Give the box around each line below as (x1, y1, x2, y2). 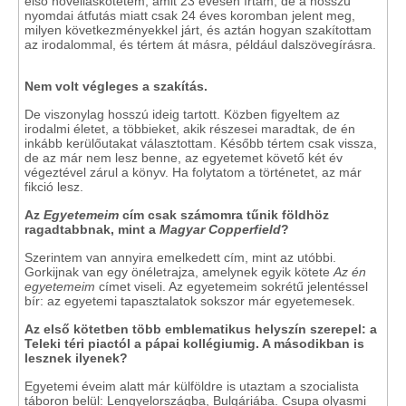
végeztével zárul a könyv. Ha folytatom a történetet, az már (24, 165, 362, 179)
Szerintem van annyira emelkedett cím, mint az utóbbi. (24, 250, 336, 265)
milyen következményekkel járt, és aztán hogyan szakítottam (24, 23, 372, 37)
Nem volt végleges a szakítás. (24, 79, 208, 93)
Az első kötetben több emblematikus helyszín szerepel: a (24, 322, 377, 336)
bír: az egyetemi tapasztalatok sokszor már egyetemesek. (24, 294, 355, 308)
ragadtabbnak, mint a (24, 222, 159, 237)
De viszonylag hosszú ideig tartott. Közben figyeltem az (24, 107, 340, 121)
